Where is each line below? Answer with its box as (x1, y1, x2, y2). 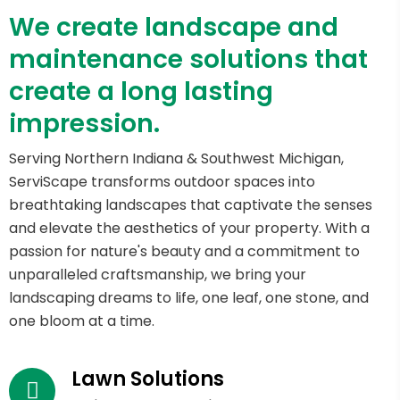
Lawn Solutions (71, 364, 224, 393)
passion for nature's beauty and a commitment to (9, 240, 360, 262)
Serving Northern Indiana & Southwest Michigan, (9, 147, 344, 169)
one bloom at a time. (9, 310, 154, 331)
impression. (9, 105, 160, 141)
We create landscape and (9, 9, 338, 45)
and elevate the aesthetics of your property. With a (9, 217, 370, 238)
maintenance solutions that (9, 41, 368, 77)
